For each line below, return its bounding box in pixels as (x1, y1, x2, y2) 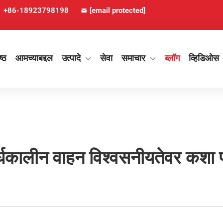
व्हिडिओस (189, 53, 219, 63)
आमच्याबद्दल (15, 53, 53, 63)
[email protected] (90, 6, 145, 15)
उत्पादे (62, 53, 81, 63)
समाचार (121, 53, 145, 63)
